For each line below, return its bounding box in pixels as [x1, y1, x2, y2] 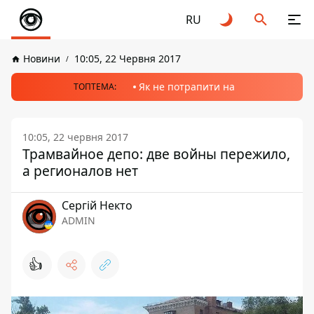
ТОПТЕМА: [74, 81, 116, 93]
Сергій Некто [62, 198, 132, 213]
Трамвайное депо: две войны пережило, [22, 144, 290, 163]
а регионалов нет [22, 161, 138, 180]
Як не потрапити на [139, 80, 235, 93]
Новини [23, 52, 60, 65]
